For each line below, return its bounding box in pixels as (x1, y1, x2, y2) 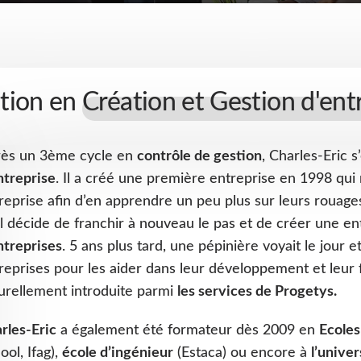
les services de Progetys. (177, 284, 337, 299)
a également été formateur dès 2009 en (56, 323, 319, 338)
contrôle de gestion (137, 149, 262, 164)
